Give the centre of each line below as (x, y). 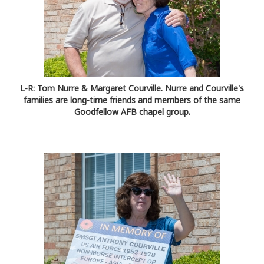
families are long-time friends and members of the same (132, 100)
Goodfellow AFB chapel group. (132, 112)
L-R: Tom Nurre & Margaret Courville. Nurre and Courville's (132, 88)
